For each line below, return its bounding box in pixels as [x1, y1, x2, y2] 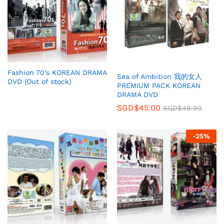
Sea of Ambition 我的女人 [117, 72, 202, 80]
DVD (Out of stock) [7, 77, 71, 86]
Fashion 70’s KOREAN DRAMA [7, 68, 106, 77]
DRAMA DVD [117, 90, 158, 98]
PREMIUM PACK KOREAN [117, 81, 200, 89]
